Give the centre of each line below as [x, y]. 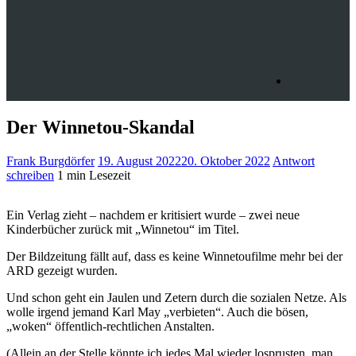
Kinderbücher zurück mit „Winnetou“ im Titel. [123, 229]
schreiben [30, 175]
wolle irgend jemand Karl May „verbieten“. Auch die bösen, [157, 311]
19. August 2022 [139, 161]
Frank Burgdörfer [50, 161]
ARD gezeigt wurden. [62, 270]
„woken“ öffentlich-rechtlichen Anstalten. [110, 326]
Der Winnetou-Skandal [101, 127]
